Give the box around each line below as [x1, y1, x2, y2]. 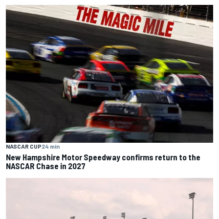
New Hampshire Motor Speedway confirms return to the [6, 152, 200, 162]
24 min [42, 143, 60, 150]
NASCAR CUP [6, 143, 42, 150]
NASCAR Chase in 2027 [6, 161, 86, 171]
